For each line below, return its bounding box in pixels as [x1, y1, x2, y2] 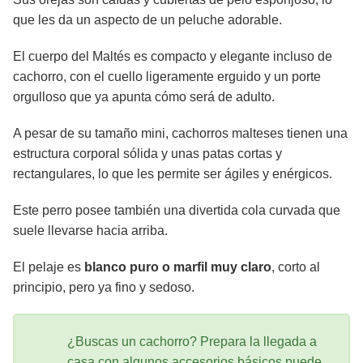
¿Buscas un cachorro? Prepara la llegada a [67, 335, 317, 349]
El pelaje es [13, 260, 84, 275]
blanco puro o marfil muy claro [84, 260, 271, 275]
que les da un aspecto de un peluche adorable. [13, 13, 282, 28]
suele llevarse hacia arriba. [13, 224, 168, 238]
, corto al [271, 260, 320, 275]
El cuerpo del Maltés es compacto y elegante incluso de [13, 49, 332, 64]
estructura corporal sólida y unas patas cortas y [13, 147, 282, 161]
